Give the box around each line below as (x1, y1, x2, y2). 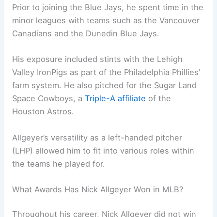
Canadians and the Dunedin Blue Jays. (12, 29, 160, 39)
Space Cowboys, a (12, 93, 85, 104)
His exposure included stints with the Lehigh (12, 54, 183, 64)
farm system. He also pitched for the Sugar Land (12, 80, 197, 91)
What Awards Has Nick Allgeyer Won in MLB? (12, 184, 184, 194)
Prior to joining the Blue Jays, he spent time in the (12, 2, 204, 13)
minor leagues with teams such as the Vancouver (12, 15, 200, 26)
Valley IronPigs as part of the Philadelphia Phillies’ (12, 67, 201, 77)
